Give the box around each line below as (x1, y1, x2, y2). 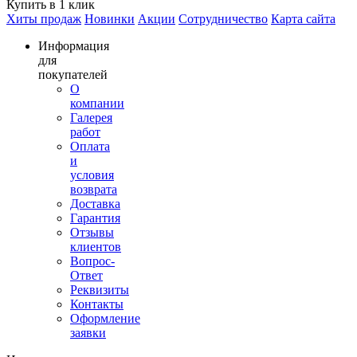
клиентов (70, 240, 121, 254)
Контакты (70, 297, 124, 312)
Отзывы (70, 226, 114, 240)
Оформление (70, 312, 140, 326)
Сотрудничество (178, 12, 268, 26)
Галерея (70, 111, 112, 125)
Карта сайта (271, 12, 335, 26)
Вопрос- (70, 254, 115, 269)
